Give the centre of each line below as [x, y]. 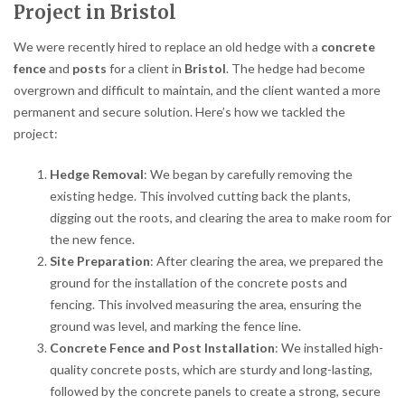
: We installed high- [329, 348]
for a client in [146, 68]
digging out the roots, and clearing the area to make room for [221, 218]
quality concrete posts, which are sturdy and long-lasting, [211, 370]
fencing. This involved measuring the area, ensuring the [206, 305]
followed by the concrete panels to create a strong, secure [215, 391]
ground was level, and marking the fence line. [175, 326]
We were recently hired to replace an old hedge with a [167, 46]
